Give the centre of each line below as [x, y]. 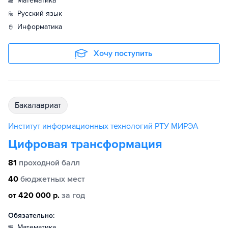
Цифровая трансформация [85, 144]
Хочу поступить [123, 53]
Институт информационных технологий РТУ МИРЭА [103, 126]
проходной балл [49, 163]
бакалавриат [40, 105]
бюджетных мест [53, 179]
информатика [42, 27]
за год [73, 195]
